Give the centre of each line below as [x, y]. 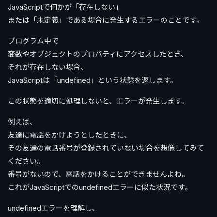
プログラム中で [33, 41]
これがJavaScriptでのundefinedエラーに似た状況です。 [100, 187]
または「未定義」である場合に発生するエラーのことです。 [106, 20]
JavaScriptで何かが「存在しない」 [65, 7]
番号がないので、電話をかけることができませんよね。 [98, 174]
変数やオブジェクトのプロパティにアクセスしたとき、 [98, 54]
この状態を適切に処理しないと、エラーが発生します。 [98, 101]
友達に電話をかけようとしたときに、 [70, 135]
